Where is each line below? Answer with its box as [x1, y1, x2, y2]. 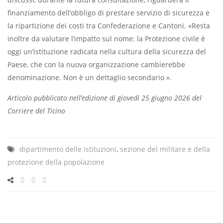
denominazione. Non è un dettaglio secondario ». [7, 73, 172, 83]
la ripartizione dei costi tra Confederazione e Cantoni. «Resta [7, 21, 210, 31]
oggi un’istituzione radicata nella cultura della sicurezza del [7, 47, 206, 57]
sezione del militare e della [120, 144, 210, 154]
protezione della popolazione [7, 157, 105, 167]
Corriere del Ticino [7, 106, 65, 116]
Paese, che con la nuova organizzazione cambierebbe [7, 60, 185, 70]
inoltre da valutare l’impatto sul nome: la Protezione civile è [7, 34, 205, 44]
